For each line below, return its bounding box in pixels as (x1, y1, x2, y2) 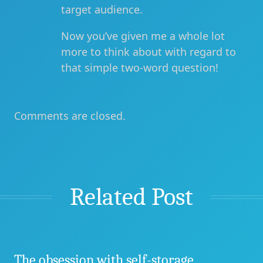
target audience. (61, 2, 143, 16)
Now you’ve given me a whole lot (61, 29, 225, 43)
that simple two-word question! (61, 60, 218, 75)
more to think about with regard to (61, 45, 236, 59)
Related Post (70, 183, 193, 211)
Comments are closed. (14, 109, 126, 123)
